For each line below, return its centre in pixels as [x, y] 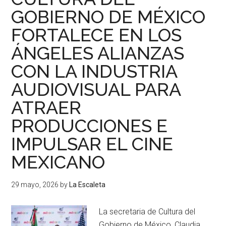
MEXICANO [58, 162]
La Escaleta [88, 185]
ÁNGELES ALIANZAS [98, 53]
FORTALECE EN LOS [97, 35]
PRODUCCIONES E [90, 126]
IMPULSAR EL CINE [92, 144]
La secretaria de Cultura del [147, 212]
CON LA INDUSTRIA [94, 71]
